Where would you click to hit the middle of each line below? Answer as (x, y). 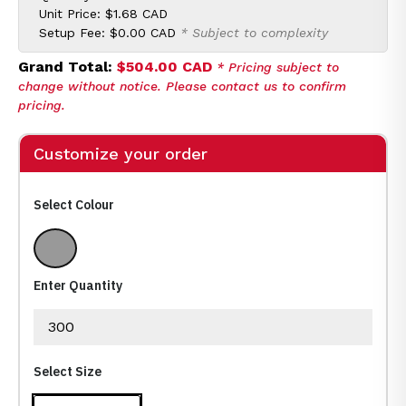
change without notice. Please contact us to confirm (182, 86)
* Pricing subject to (278, 67)
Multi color (93, 258)
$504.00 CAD (164, 67)
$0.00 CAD (143, 33)
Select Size (68, 372)
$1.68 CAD (136, 14)
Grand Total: (68, 67)
